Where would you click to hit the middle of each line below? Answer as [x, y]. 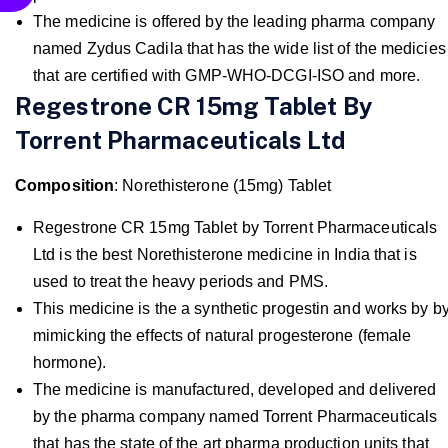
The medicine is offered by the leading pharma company [234, 21]
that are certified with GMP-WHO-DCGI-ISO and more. [227, 75]
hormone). [69, 362]
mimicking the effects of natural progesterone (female [222, 335]
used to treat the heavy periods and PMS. [181, 281]
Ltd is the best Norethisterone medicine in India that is [225, 254]
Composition [65, 185]
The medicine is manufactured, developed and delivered [235, 389]
